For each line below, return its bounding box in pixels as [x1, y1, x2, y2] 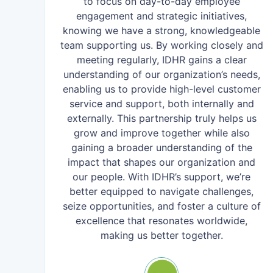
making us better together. [100, 229, 223, 241]
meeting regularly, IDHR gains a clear [76, 54, 247, 66]
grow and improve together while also [73, 127, 250, 139]
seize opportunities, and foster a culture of [62, 200, 261, 212]
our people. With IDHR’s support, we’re [73, 171, 251, 183]
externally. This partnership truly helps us [66, 112, 257, 124]
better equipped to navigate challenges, [69, 185, 254, 197]
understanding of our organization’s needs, [63, 68, 260, 80]
